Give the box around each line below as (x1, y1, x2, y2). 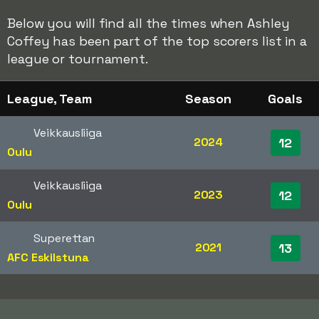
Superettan (33, 231, 95, 246)
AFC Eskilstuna (7, 250, 89, 265)
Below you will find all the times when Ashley (7, 15, 290, 31)
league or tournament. (7, 51, 148, 67)
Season (184, 90, 232, 107)
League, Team (7, 90, 92, 107)
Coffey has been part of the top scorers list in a (7, 33, 308, 49)
